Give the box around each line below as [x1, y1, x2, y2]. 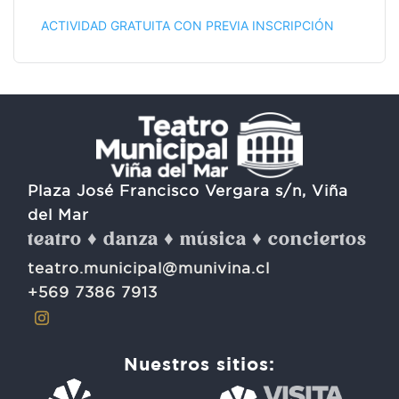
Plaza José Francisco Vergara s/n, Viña [28, 181, 349, 199]
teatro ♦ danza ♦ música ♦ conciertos [28, 231, 368, 249]
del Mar [28, 205, 90, 223]
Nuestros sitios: [123, 353, 275, 374]
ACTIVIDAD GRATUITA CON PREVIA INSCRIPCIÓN [41, 18, 334, 34]
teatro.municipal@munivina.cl [28, 258, 271, 276]
